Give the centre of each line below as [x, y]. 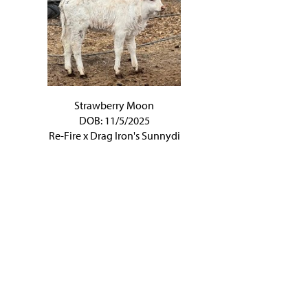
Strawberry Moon [114, 105]
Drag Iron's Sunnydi [135, 135]
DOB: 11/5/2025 [114, 120]
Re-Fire [65, 135]
